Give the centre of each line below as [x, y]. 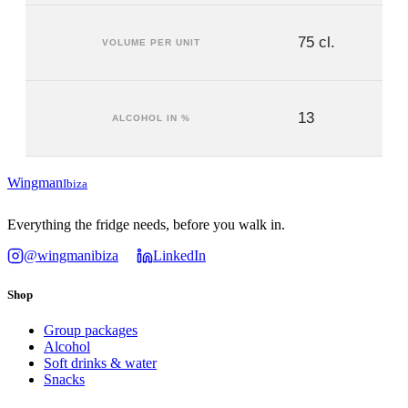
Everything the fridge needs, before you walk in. [146, 224]
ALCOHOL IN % [151, 118]
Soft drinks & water [100, 363]
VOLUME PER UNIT [151, 42]
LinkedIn [179, 255]
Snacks [64, 380]
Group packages [91, 331]
